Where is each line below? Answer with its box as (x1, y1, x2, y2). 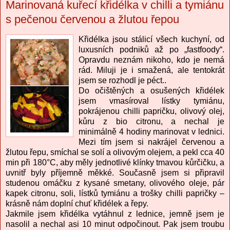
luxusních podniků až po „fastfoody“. (79, 45, 224, 54)
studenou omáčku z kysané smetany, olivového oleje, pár (6, 178, 224, 187)
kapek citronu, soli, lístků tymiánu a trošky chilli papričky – (6, 188, 224, 198)
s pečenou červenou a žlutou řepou (6, 13, 179, 26)
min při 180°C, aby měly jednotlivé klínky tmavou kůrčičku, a (6, 158, 224, 167)
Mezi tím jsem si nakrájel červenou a (79, 137, 224, 146)
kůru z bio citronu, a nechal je (79, 117, 224, 126)
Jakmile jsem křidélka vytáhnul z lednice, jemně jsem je (6, 209, 224, 218)
